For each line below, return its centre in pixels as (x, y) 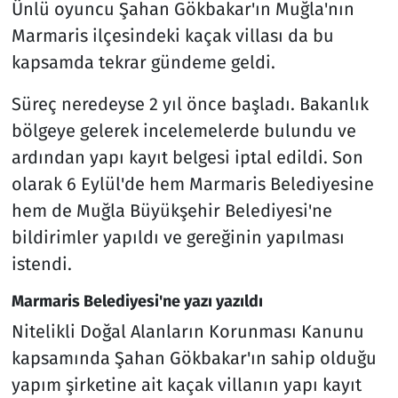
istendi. (41, 263)
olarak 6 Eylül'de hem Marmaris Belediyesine (192, 183)
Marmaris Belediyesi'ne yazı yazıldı (137, 301)
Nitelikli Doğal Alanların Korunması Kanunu (187, 332)
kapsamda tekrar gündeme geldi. (143, 62)
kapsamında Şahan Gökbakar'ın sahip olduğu (194, 358)
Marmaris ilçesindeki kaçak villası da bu (172, 35)
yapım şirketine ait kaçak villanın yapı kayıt (186, 385)
